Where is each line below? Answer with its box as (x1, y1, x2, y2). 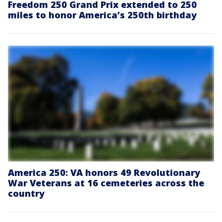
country (8, 187, 45, 199)
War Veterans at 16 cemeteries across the (8, 176, 204, 189)
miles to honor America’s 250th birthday (8, 8, 197, 21)
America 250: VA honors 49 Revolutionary (8, 166, 200, 178)
